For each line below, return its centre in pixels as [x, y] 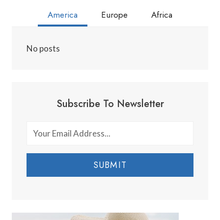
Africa [162, 14]
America [63, 14]
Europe [114, 14]
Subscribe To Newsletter [110, 104]
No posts [43, 48]
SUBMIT [110, 165]
